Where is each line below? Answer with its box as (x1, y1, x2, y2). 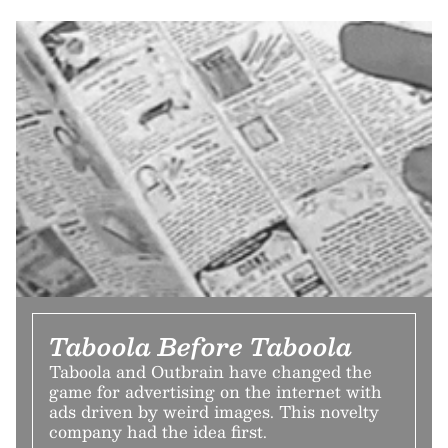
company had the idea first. (49, 418, 267, 446)
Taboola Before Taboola (49, 326, 352, 367)
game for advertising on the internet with (49, 378, 382, 406)
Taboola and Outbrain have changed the (49, 358, 372, 386)
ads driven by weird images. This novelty (49, 398, 379, 426)
